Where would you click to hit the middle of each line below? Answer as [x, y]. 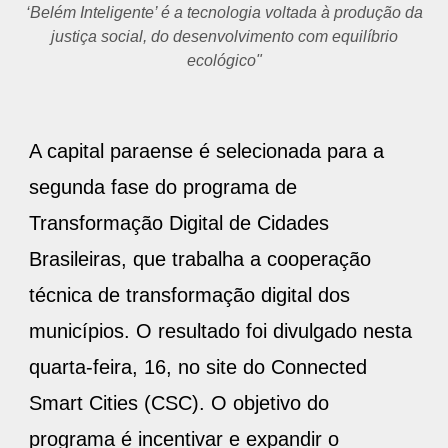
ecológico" [224, 60]
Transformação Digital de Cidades [179, 222]
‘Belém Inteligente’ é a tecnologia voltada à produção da [224, 12]
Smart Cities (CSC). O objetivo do [179, 402]
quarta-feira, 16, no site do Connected [198, 366]
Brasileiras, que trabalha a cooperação [200, 258]
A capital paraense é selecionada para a [206, 150]
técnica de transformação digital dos [189, 294]
